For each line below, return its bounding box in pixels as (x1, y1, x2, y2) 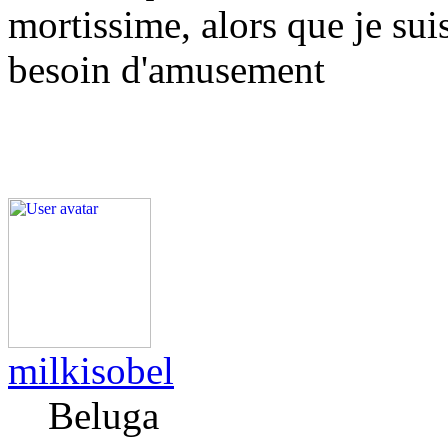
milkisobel (8, 349, 174, 392)
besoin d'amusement (8, 48, 325, 91)
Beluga (48, 394, 159, 437)
